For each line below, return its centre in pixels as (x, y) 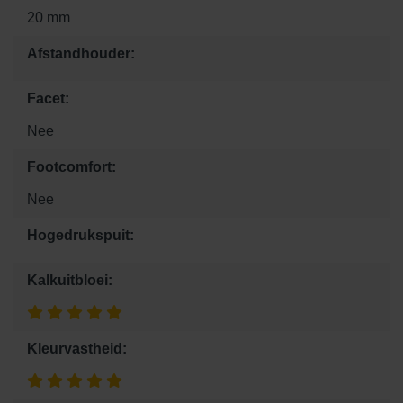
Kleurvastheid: (77, 348)
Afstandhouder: (81, 53)
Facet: (48, 98)
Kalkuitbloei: (70, 280)
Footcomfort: (72, 166)
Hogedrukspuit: (81, 235)
